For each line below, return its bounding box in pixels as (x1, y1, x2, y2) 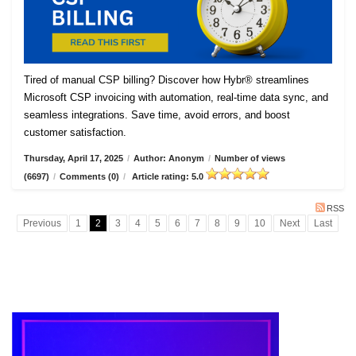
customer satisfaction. (24, 126, 126, 139)
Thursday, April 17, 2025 (24, 153, 123, 164)
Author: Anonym (133, 153, 204, 164)
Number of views (215, 153, 285, 164)
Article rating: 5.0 (130, 172, 206, 182)
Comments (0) (60, 172, 119, 182)
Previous (22, 218, 61, 230)
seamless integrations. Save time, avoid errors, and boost (24, 109, 290, 122)
